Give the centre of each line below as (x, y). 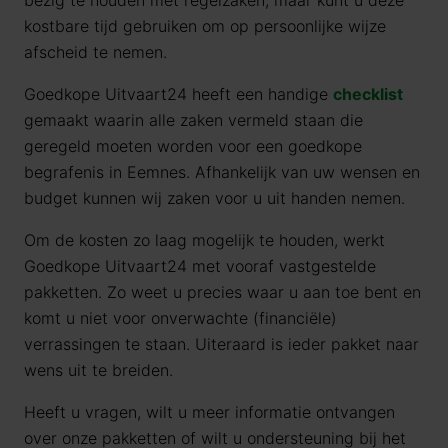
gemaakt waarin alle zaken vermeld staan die (193, 120)
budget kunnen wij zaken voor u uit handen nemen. (214, 198)
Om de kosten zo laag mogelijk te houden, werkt (204, 240)
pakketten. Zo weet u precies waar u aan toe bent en (222, 292)
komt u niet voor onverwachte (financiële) (180, 318)
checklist (368, 94)
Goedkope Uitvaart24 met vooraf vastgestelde (200, 266)
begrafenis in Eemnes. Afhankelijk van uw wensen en (222, 172)
